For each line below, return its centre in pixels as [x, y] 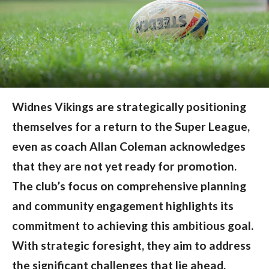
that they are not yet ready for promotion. [124, 166]
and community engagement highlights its [122, 206]
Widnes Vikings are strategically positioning [129, 107]
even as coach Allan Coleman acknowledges [128, 147]
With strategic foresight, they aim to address [131, 246]
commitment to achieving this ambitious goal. [132, 226]
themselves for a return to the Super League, [131, 127]
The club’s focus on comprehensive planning [129, 186]
